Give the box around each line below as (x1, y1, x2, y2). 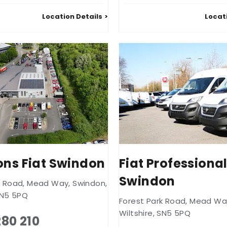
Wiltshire (119, 208, 153, 219)
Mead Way (27, 178, 69, 189)
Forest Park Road (119, 196, 186, 207)
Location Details (42, 11, 102, 21)
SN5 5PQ (157, 208, 191, 219)
